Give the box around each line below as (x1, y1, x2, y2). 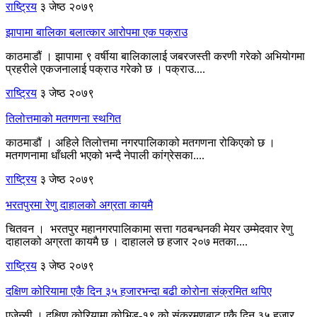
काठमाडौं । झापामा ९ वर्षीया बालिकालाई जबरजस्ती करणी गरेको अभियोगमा (6, 50, 305, 62)
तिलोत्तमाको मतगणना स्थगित (6, 112, 121, 125)
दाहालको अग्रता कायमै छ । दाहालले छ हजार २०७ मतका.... (6, 235, 248, 248)
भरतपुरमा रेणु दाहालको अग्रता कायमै (6, 198, 153, 211)
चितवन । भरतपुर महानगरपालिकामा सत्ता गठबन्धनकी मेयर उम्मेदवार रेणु (6, 222, 293, 235)
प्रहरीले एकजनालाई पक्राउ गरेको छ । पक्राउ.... (6, 62, 205, 75)
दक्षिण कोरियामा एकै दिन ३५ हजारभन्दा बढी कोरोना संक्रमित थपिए (6, 284, 272, 297)
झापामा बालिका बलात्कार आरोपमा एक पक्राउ (6, 25, 188, 38)
